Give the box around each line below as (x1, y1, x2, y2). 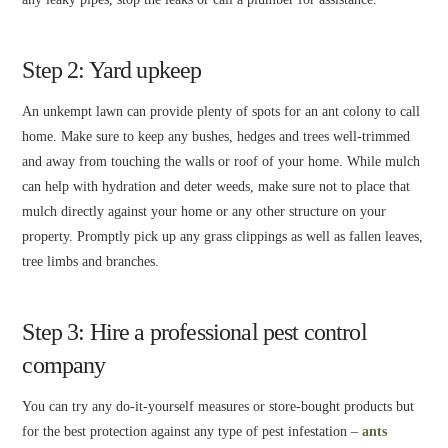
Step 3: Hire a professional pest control (22, 319, 367, 346)
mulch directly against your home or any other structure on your (22, 204, 387, 220)
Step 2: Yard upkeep (22, 57, 202, 84)
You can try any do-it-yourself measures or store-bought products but (22, 399, 415, 415)
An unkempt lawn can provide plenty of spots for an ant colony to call (22, 104, 421, 120)
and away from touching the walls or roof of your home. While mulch (22, 154, 421, 170)
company (22, 352, 106, 379)
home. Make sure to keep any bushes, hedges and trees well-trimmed (22, 129, 411, 145)
